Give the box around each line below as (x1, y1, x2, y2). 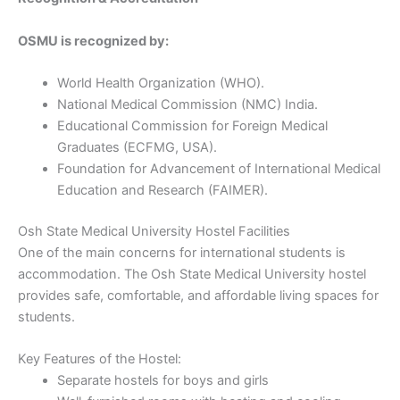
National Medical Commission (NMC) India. (56, 96, 318, 112)
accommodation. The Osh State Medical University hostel (18, 265, 366, 282)
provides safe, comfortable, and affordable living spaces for (18, 287, 379, 304)
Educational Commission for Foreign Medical (56, 117, 328, 134)
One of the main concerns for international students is (18, 244, 346, 261)
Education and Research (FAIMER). (56, 181, 268, 198)
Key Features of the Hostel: (18, 351, 181, 368)
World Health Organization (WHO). (56, 74, 264, 91)
